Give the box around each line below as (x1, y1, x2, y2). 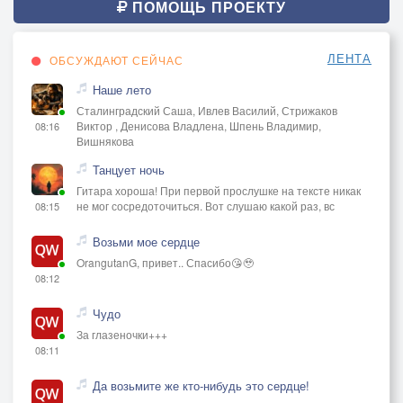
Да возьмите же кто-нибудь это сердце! (93, 376, 309, 394)
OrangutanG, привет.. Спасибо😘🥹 (76, 254, 254, 270)
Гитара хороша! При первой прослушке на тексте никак (76, 182, 361, 198)
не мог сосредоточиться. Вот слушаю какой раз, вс (76, 197, 335, 213)
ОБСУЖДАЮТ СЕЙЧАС (46, 51, 184, 67)
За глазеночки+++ (76, 326, 167, 342)
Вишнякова (76, 132, 134, 148)
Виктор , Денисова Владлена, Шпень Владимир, (76, 117, 321, 133)
